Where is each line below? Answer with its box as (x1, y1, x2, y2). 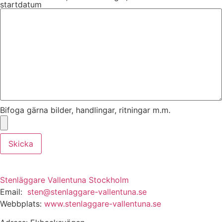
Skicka (8, 138, 33, 149)
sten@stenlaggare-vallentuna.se (27, 186, 147, 197)
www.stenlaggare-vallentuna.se (44, 198, 161, 209)
